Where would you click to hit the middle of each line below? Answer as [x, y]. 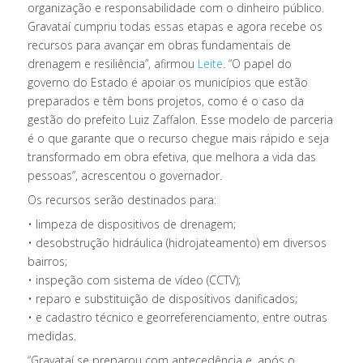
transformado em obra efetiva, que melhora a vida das [172, 156]
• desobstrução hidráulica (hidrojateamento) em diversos [177, 242]
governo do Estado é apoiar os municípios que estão [168, 82]
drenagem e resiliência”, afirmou [113, 63]
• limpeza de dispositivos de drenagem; [132, 224]
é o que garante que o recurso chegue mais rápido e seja [179, 138]
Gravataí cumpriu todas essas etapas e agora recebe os [175, 26]
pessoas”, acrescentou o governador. [125, 175]
